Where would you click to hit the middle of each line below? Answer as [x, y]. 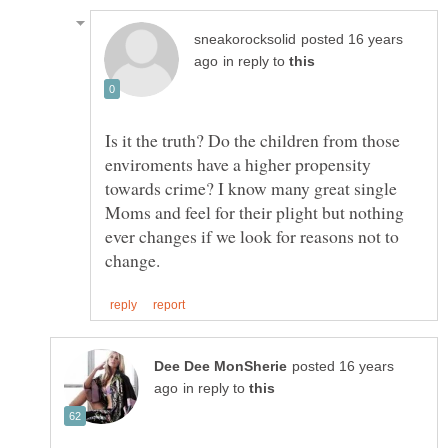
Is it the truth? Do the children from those [252, 140]
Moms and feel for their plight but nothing [254, 212]
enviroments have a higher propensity [238, 164]
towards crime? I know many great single [251, 188]
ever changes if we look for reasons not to [252, 236]
